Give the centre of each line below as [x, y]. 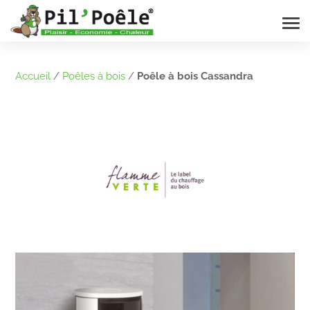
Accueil [33, 76]
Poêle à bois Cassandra [195, 76]
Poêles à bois [94, 76]
